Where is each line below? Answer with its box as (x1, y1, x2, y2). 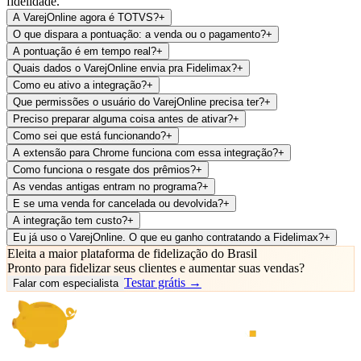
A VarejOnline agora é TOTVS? (13, 10, 159, 23)
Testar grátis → (124, 275, 201, 289)
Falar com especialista (13, 276, 118, 289)
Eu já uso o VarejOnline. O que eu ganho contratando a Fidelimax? (13, 230, 324, 243)
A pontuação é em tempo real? (13, 44, 156, 57)
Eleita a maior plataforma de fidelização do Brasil (7, 246, 257, 260)
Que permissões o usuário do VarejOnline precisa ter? (13, 95, 264, 108)
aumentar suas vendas (189, 260, 299, 275)
